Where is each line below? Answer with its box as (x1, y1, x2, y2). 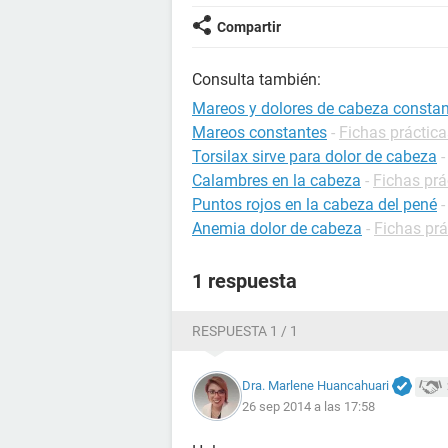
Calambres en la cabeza (192, 171, 361, 190)
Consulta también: (192, 70, 321, 89)
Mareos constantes (192, 123, 327, 142)
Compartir (217, 19, 281, 35)
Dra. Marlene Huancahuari (242, 377, 389, 393)
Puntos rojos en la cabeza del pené (192, 195, 437, 214)
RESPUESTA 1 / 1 (192, 323, 298, 339)
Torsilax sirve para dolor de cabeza (192, 147, 437, 166)
